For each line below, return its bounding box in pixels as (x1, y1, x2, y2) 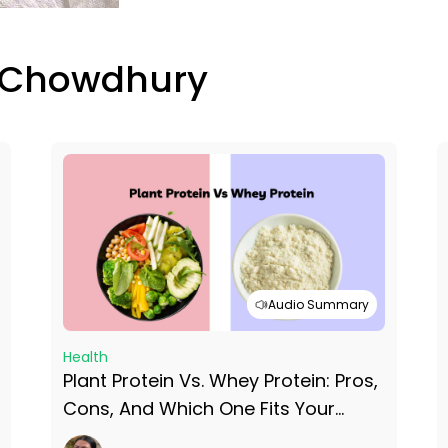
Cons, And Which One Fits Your (62, 396, 335, 422)
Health (62, 347, 108, 368)
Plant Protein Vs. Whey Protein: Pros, (62, 368, 378, 394)
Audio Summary (268, 296, 370, 313)
